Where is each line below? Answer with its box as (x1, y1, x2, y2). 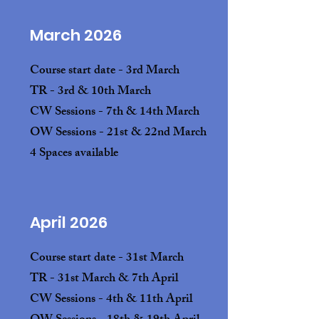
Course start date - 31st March (30, 248, 187, 269)
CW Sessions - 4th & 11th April (30, 289, 192, 310)
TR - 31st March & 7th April (30, 268, 178, 290)
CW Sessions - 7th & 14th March (30, 102, 199, 123)
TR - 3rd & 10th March (30, 81, 151, 103)
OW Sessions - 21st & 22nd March (30, 122, 206, 144)
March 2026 (30, 24, 122, 46)
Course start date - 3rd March (30, 61, 179, 82)
